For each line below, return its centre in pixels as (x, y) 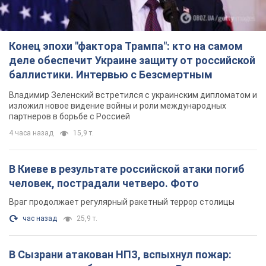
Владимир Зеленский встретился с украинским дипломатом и (133, 95)
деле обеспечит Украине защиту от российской (132, 61)
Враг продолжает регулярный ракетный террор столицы (122, 202)
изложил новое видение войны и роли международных (118, 106)
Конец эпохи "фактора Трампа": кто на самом (126, 46)
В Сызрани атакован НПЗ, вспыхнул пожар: (120, 255)
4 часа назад (31, 133)
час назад (40, 219)
